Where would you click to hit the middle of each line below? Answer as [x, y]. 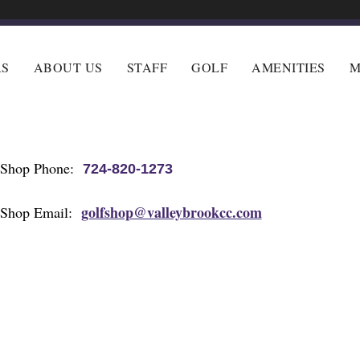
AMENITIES [288, 67]
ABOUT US [68, 67]
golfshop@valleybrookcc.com [171, 212]
